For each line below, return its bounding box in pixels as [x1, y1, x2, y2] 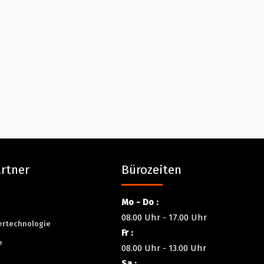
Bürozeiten [121, 161, 182, 177]
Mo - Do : [121, 196, 159, 207]
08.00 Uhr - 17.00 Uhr [121, 212, 207, 223]
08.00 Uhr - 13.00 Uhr [121, 242, 207, 253]
